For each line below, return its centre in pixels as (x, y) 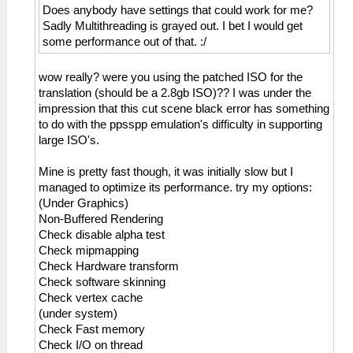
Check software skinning (102, 282)
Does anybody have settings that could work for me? (178, 10)
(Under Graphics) (84, 203)
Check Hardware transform (109, 266)
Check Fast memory (92, 329)
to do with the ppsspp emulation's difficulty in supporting (180, 124)
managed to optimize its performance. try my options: (175, 187)
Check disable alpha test (102, 234)
